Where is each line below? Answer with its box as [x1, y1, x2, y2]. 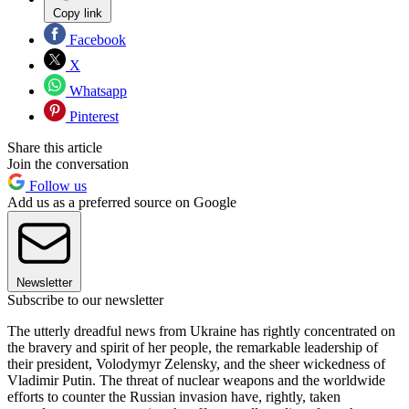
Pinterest [66, 108, 119, 124]
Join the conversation [7, 155, 129, 172]
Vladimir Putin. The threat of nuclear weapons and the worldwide [7, 372, 385, 388]
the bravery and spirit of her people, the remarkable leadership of [7, 339, 378, 355]
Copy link [53, 5, 102, 20]
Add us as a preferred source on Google [7, 194, 236, 210]
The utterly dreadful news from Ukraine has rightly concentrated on [7, 322, 395, 339]
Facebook [66, 31, 126, 47]
